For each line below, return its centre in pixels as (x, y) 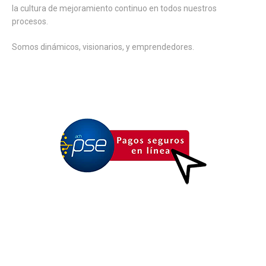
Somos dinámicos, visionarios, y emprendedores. (103, 47)
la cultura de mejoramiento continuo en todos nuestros (114, 8)
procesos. (30, 21)
